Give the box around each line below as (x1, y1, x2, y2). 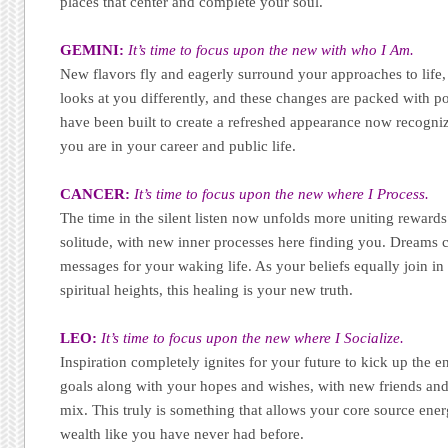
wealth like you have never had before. (60, 426, 305, 443)
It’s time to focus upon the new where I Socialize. (101, 330, 405, 347)
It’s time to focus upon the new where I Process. (134, 186, 430, 203)
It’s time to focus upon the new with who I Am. (124, 41, 415, 58)
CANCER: (60, 186, 131, 203)
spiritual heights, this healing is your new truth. (60, 282, 354, 299)
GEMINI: (60, 41, 125, 58)
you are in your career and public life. (60, 137, 297, 154)
